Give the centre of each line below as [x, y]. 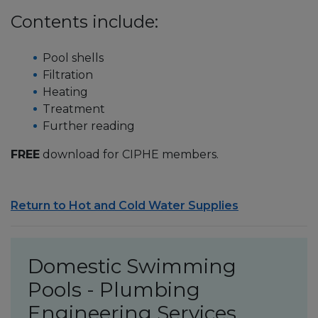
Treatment [74, 109]
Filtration [68, 75]
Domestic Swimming [132, 266]
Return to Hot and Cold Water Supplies [125, 205]
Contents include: [84, 21]
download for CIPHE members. [129, 154]
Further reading [89, 126]
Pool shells [73, 57]
